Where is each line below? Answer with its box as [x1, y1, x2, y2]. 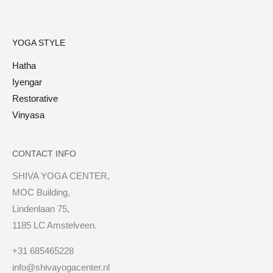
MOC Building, [12, 188, 70, 198]
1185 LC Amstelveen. [12, 221, 97, 231]
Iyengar [12, 77, 42, 87]
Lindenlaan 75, [12, 204, 69, 214]
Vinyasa [12, 110, 44, 120]
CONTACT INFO [12, 149, 76, 158]
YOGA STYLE [12, 38, 65, 48]
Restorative [12, 93, 58, 104]
